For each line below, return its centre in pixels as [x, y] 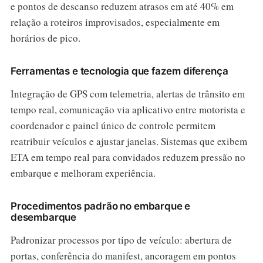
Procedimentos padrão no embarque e [100, 206]
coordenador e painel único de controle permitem [113, 125]
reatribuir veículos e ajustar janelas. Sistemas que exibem [129, 141]
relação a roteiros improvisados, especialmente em [115, 22]
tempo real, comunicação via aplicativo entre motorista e [128, 109]
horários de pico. [45, 38]
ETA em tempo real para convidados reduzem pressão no [128, 157]
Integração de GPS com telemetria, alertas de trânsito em [127, 93]
